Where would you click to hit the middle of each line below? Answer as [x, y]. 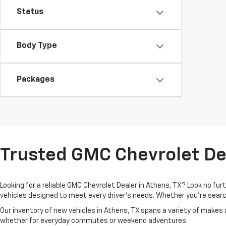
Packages [36, 80]
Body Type [37, 46]
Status [30, 12]
